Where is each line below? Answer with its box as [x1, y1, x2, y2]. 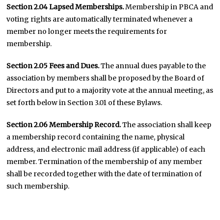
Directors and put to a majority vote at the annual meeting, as [6, 86, 214, 95]
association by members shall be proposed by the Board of [6, 74, 205, 82]
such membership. [6, 182, 70, 191]
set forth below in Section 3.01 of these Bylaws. [6, 98, 163, 107]
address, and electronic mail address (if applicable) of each [6, 145, 206, 154]
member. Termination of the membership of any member [6, 157, 203, 166]
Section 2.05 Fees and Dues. [6, 61, 100, 70]
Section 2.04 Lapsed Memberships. [6, 2, 124, 11]
